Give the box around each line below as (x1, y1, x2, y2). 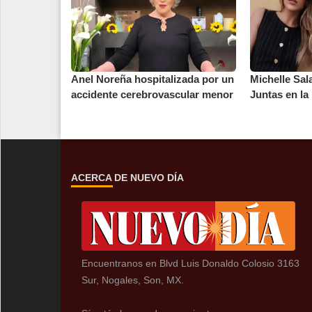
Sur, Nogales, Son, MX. (81, 274, 184, 286)
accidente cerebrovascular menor (71, 88, 233, 101)
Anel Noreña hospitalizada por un (71, 73, 234, 86)
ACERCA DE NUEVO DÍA (71, 172, 184, 184)
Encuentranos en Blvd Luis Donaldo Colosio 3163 (81, 258, 299, 270)
